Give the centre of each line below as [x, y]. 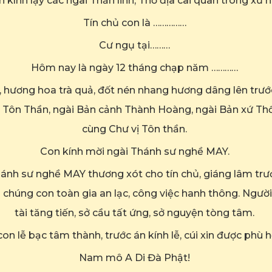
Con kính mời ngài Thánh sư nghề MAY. [134, 151]
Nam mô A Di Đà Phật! [135, 257]
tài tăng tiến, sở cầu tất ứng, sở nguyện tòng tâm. [135, 212]
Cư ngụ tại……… [135, 45]
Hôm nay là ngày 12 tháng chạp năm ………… [135, 67]
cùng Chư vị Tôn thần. [135, 129]
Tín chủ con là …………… [134, 22]
